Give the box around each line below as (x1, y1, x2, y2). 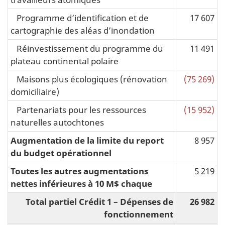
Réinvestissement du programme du (11, 42, 163, 54)
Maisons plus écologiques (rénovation (11, 72, 167, 85)
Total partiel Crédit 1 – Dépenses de (26, 195, 173, 207)
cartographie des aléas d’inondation (11, 24, 155, 36)
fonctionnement (104, 207, 173, 220)
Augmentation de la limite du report (11, 134, 164, 146)
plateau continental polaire (11, 54, 119, 67)
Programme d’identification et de (11, 11, 149, 24)
